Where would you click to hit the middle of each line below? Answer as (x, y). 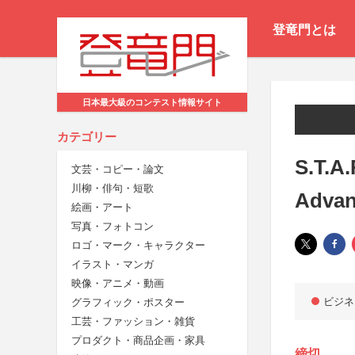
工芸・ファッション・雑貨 (133, 322)
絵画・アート (102, 208)
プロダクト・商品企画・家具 (138, 341)
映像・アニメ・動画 (118, 284)
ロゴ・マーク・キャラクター (138, 246)
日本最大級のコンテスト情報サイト (152, 103)
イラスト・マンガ (113, 265)
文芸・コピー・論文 (118, 170)
